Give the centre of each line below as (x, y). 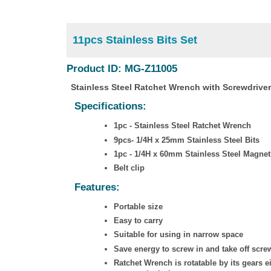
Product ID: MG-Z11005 (122, 69)
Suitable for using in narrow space (178, 235)
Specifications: (110, 106)
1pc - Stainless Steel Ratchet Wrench (182, 126)
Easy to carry (138, 221)
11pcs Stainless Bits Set (135, 40)
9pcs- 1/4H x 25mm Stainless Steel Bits (186, 140)
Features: (97, 187)
